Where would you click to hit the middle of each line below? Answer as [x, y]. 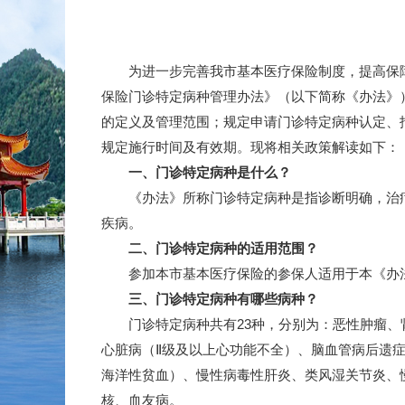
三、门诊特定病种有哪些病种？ [210, 299]
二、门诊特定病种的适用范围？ [210, 248]
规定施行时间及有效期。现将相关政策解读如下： [250, 147]
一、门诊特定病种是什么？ [196, 172]
